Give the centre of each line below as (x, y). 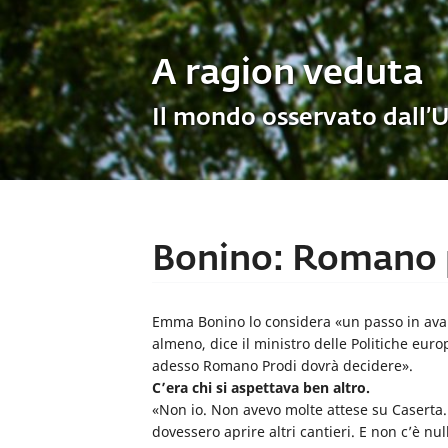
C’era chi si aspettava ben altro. (261, 388)
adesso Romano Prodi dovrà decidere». (282, 366)
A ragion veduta (287, 74)
